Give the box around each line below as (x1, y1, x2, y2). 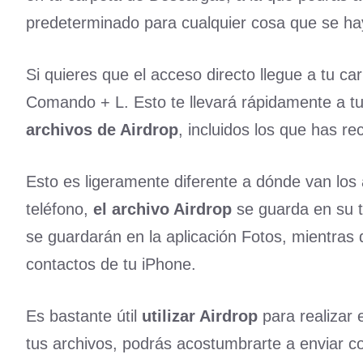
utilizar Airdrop (142, 307, 263, 326)
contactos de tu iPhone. (26, 255, 196, 274)
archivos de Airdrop (26, 121, 178, 139)
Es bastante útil (26, 307, 142, 326)
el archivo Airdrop (93, 200, 232, 219)
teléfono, (26, 200, 93, 219)
